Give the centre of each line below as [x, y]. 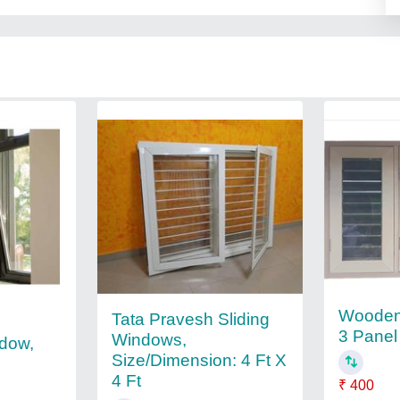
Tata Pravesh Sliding [190, 319]
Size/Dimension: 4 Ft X [199, 360]
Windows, [149, 339]
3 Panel [368, 336]
